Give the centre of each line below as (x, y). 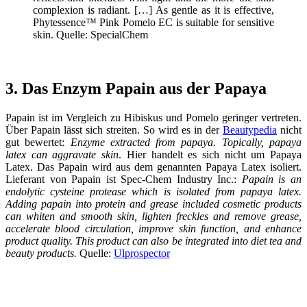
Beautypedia (250, 130)
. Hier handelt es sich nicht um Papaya (210, 154)
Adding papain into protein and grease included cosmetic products (153, 204)
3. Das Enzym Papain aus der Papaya (136, 88)
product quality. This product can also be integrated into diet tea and (153, 241)
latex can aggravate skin (62, 154)
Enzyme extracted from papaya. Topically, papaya (186, 142)
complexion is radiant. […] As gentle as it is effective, (153, 10)
